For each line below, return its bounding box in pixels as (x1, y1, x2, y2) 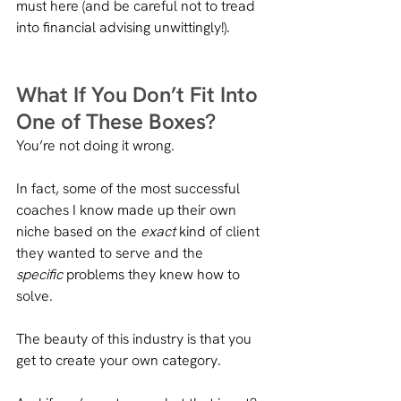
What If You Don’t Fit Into (16, 80, 263, 108)
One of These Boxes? (16, 107, 216, 135)
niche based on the (16, 221, 141, 241)
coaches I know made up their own (16, 200, 240, 219)
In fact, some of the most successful (16, 178, 243, 198)
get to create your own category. (16, 350, 221, 370)
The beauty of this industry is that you (16, 328, 255, 348)
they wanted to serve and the (16, 243, 207, 262)
